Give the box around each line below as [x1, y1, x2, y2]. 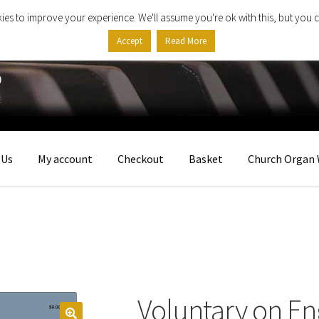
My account [38, 152, 93, 167]
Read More [164, 35, 206, 48]
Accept [116, 35, 142, 48]
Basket [189, 152, 224, 167]
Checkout [117, 152, 164, 167]
